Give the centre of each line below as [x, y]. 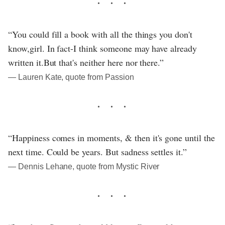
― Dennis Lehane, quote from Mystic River [84, 167]
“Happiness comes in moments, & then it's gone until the [111, 138]
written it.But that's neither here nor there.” [86, 63]
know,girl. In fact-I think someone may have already [103, 48]
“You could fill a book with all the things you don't [100, 34]
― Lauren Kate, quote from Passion [71, 77]
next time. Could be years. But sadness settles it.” [98, 152]
